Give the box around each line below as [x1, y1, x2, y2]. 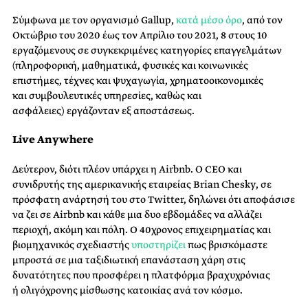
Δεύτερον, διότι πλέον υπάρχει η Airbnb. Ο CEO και [12, 162, 242, 176]
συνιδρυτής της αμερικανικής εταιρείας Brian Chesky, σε [12, 177, 272, 191]
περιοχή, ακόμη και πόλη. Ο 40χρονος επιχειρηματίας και [12, 223, 271, 236]
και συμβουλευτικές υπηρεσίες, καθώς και [12, 89, 201, 102]
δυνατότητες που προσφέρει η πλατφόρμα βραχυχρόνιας [12, 268, 270, 282]
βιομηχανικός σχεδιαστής [12, 238, 131, 252]
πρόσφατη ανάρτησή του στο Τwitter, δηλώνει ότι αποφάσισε [12, 192, 295, 206]
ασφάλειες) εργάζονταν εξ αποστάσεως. [12, 104, 195, 118]
